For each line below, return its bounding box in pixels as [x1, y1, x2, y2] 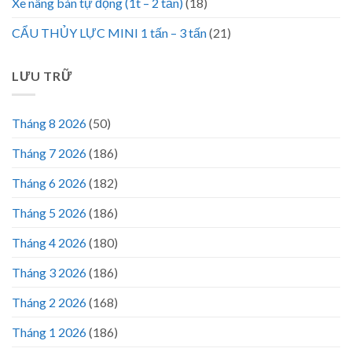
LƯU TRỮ [12, 68, 72, 83]
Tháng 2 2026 [12, 295, 86, 310]
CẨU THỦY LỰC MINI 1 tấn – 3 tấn [12, 24, 207, 40]
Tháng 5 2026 [12, 205, 86, 221]
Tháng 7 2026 [12, 145, 86, 161]
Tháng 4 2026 [12, 235, 86, 251]
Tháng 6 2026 [12, 175, 86, 191]
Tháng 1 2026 [12, 324, 86, 340]
